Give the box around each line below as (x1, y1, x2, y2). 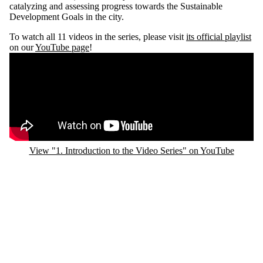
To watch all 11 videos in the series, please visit (9, 31, 186, 42)
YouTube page (35, 42, 89, 52)
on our (9, 42, 35, 52)
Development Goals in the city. (9, 11, 124, 22)
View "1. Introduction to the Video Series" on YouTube (29, 145, 234, 156)
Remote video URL (9, 52, 83, 63)
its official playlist (186, 31, 251, 42)
